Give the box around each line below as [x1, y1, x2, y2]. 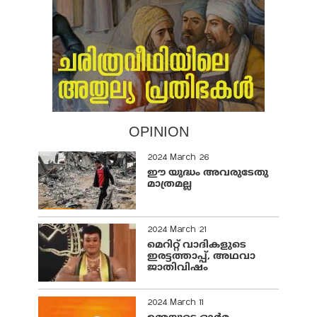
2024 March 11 [147, 296, 203, 309]
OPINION [128, 124, 189, 140]
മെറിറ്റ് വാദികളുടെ [147, 239, 246, 252]
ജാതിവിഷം [147, 262, 208, 275]
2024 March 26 [147, 152, 209, 164]
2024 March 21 [147, 224, 206, 236]
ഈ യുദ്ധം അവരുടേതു [147, 167, 268, 180]
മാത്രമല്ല [147, 178, 192, 191]
